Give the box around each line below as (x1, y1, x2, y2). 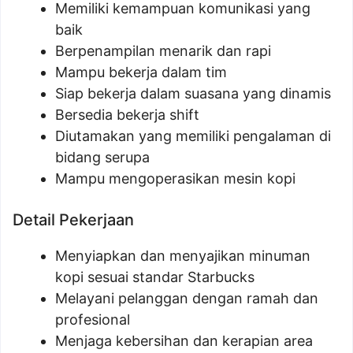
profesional (55, 311, 130, 328)
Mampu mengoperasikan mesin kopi (55, 170, 295, 187)
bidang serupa (55, 149, 150, 165)
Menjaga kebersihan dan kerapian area (55, 333, 313, 349)
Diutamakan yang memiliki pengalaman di (55, 128, 331, 144)
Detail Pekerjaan (13, 210, 134, 229)
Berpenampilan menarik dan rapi (55, 43, 271, 59)
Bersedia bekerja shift (55, 106, 199, 123)
